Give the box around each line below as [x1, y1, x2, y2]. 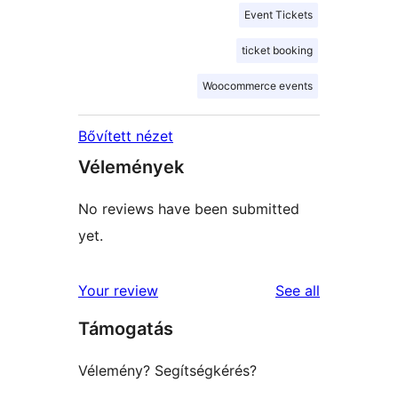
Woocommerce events [203, 78, 313, 92]
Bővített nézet [78, 126, 173, 145]
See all [275, 281, 320, 299]
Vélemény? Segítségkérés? [78, 361, 257, 379]
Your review [78, 281, 158, 299]
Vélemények [78, 155, 184, 178]
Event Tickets [244, 7, 313, 21]
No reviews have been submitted [78, 199, 299, 218]
